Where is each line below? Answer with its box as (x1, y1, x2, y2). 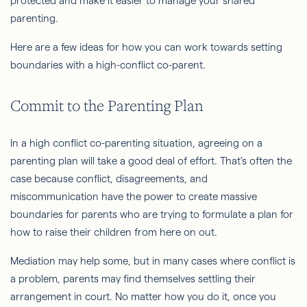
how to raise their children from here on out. (10, 226, 217, 238)
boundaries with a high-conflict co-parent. (10, 58, 206, 71)
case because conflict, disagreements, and (10, 173, 208, 185)
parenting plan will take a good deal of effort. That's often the (10, 155, 292, 167)
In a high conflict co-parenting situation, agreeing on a (10, 137, 262, 149)
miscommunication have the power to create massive (10, 191, 257, 203)
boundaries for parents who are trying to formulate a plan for (10, 208, 293, 221)
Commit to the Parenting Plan (10, 95, 204, 115)
